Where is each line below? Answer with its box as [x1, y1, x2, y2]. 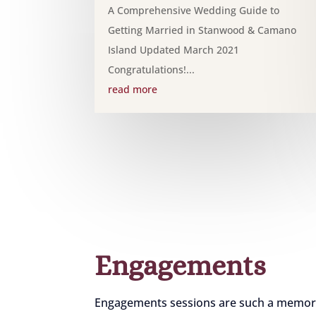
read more [108, 82, 158, 96]
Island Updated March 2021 [108, 42, 240, 56]
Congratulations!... [108, 62, 195, 76]
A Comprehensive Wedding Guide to [108, 3, 280, 17]
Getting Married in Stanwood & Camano [108, 23, 297, 37]
